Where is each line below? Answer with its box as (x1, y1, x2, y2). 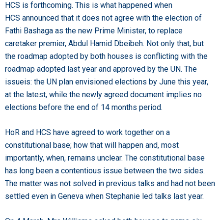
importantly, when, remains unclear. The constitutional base (5, 153, 205, 163)
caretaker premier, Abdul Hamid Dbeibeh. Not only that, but (5, 38, 204, 48)
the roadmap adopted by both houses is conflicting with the (5, 51, 208, 61)
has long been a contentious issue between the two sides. (5, 165, 205, 175)
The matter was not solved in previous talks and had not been (5, 178, 215, 188)
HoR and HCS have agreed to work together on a (5, 127, 170, 137)
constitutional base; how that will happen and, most (5, 140, 179, 150)
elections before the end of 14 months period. (5, 102, 163, 112)
